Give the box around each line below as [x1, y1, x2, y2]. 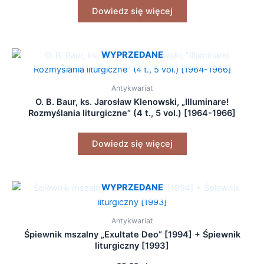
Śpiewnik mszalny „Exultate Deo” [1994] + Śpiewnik [24, 229, 240, 240]
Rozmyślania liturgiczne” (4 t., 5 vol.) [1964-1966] [28, 107, 236, 118]
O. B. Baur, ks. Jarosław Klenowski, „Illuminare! [35, 96, 229, 107]
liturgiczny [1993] [95, 240, 169, 251]
